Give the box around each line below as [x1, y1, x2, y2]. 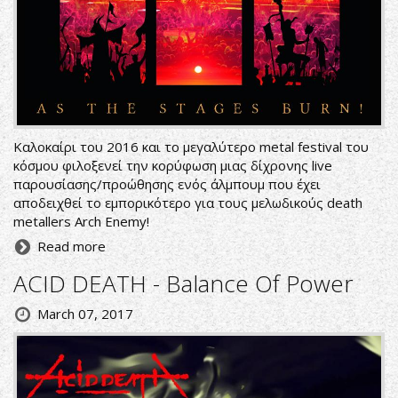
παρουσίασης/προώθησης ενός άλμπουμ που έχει [13, 175, 321, 193]
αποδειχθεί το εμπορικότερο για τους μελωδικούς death [13, 194, 362, 211]
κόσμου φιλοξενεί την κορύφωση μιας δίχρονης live [13, 156, 332, 174]
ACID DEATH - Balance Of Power [13, 267, 354, 299]
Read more [37, 237, 106, 255]
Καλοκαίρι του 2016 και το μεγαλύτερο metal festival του [13, 138, 369, 155]
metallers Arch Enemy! [13, 212, 149, 230]
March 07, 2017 [37, 305, 133, 322]
